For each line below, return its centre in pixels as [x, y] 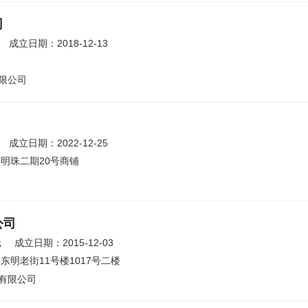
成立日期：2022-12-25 [58, 143]
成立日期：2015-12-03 [64, 243]
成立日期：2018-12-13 [58, 43]
